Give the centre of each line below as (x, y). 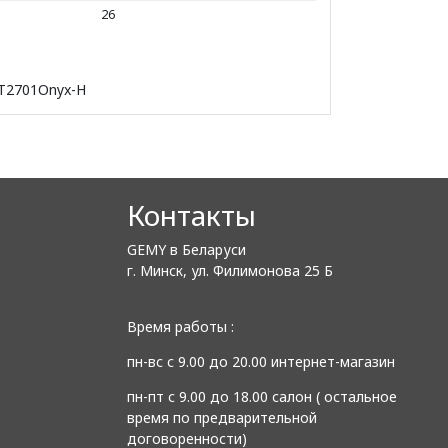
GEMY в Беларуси (186, 249)
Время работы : (180, 326)
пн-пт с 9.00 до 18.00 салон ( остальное (262, 396)
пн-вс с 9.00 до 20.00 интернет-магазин (261, 361)
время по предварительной (222, 417)
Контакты (191, 214)
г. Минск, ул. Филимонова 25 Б (232, 270)
